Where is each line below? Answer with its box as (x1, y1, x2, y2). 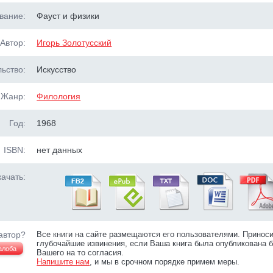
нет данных (37, 145, 83, 155)
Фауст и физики (37, 11, 100, 21)
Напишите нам (37, 257, 90, 266)
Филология (37, 91, 81, 101)
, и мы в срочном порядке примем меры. (90, 257, 240, 266)
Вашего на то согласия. (37, 248, 124, 257)
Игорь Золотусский (37, 38, 112, 48)
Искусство (37, 65, 77, 74)
